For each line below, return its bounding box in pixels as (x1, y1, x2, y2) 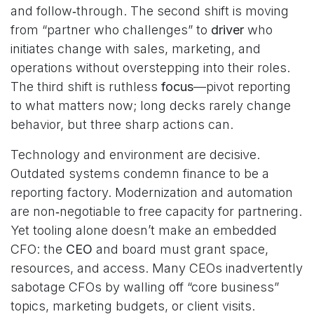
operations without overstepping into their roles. (11, 60, 290, 75)
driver (211, 22, 244, 37)
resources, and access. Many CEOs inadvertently (11, 261, 303, 275)
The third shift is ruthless (11, 79, 161, 94)
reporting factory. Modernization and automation (11, 185, 293, 200)
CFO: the (11, 242, 66, 257)
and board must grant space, (93, 242, 268, 257)
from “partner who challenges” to (11, 22, 211, 37)
